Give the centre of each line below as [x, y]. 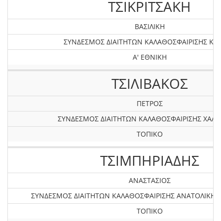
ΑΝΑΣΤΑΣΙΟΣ [149, 180]
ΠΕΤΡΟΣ [149, 103]
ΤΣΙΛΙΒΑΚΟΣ [149, 83]
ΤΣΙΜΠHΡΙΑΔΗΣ [149, 160]
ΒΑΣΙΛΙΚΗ [149, 26]
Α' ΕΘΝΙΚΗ [149, 57]
